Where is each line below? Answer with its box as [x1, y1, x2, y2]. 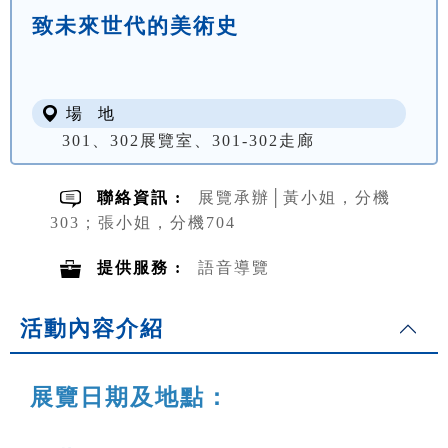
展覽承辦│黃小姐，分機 [198, 189, 391, 207]
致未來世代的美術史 [32, 14, 239, 38]
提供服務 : [97, 259, 188, 277]
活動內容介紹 [20, 316, 164, 342]
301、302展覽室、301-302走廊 [62, 132, 315, 150]
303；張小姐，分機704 [50, 214, 236, 232]
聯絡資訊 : [97, 189, 188, 207]
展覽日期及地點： [30, 384, 230, 411]
